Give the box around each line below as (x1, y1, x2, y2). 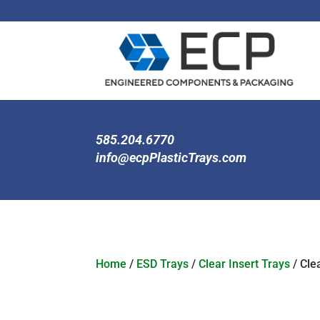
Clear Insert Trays (199, 257, 291, 271)
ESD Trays (136, 257, 189, 271)
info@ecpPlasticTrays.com (96, 150, 247, 165)
